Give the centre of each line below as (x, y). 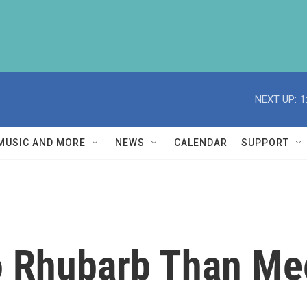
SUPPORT (265, 143)
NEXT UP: (276, 99)
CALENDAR (201, 143)
